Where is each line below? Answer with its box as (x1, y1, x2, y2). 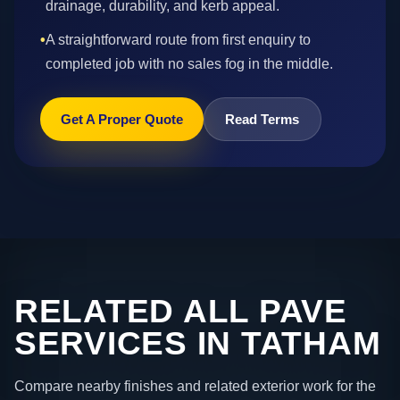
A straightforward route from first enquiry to (45, 31, 311, 47)
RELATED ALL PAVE (14, 293, 347, 330)
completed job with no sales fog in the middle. (45, 55, 333, 71)
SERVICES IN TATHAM (14, 325, 381, 362)
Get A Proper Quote (60, 112, 183, 128)
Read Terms (225, 112, 300, 128)
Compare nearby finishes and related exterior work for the (14, 377, 376, 394)
